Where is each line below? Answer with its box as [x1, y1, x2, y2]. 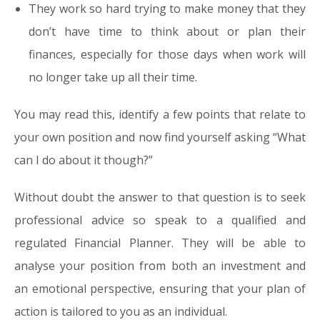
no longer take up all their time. [29, 69, 197, 85]
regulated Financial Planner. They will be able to [14, 235, 306, 251]
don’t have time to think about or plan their [29, 24, 306, 39]
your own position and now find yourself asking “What [14, 129, 306, 145]
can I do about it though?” [14, 152, 153, 168]
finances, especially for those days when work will [29, 46, 306, 62]
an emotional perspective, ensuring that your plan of [14, 281, 306, 296]
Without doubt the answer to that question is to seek [14, 189, 306, 205]
